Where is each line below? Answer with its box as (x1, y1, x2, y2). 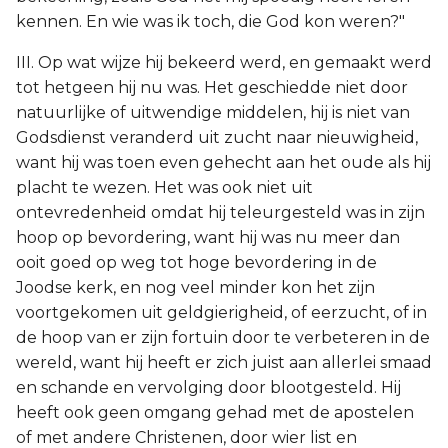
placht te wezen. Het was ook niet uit (16, 178, 313, 197)
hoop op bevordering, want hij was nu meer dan (16, 228, 400, 247)
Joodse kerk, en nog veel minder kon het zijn (16, 278, 375, 297)
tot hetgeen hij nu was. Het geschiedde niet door (16, 78, 408, 97)
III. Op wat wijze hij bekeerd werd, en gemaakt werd (16, 53, 432, 72)
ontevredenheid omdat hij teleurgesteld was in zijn (16, 203, 425, 222)
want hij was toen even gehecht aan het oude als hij (16, 153, 431, 172)
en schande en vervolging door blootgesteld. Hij (16, 378, 401, 397)
